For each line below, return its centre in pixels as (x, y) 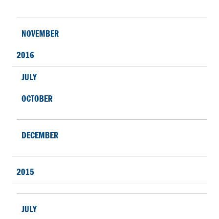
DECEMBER (40, 135)
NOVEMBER (40, 34)
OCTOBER (37, 99)
